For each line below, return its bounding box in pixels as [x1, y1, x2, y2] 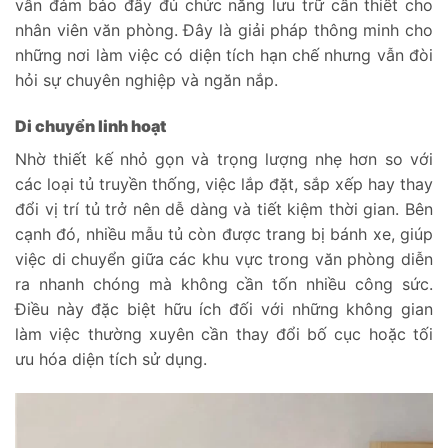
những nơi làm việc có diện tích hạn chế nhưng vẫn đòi [15, 45, 433, 66]
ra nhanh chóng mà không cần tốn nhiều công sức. [15, 273, 433, 294]
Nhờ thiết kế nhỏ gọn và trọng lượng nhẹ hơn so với [15, 148, 433, 169]
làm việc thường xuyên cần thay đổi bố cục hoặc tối [15, 323, 433, 344]
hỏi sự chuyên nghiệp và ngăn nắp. [15, 70, 278, 91]
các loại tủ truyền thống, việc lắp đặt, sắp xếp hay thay [15, 173, 433, 194]
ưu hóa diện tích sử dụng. [15, 348, 207, 369]
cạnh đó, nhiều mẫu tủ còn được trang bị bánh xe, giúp [15, 223, 433, 244]
